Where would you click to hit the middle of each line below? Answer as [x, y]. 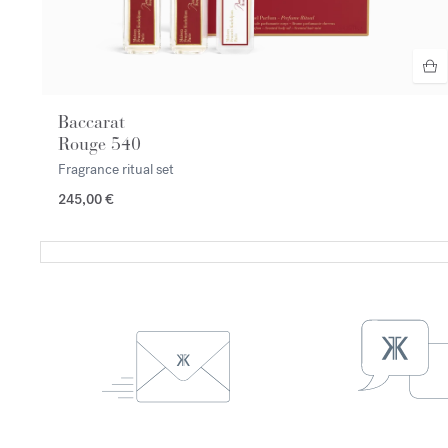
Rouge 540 [99, 143]
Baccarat [91, 121]
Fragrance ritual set [116, 169]
